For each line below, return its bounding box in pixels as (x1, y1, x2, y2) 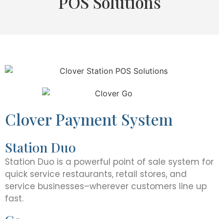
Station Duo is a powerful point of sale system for (5, 155, 214, 168)
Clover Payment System (5, 108, 173, 130)
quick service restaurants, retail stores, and (5, 168, 187, 180)
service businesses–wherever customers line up (5, 180, 207, 192)
